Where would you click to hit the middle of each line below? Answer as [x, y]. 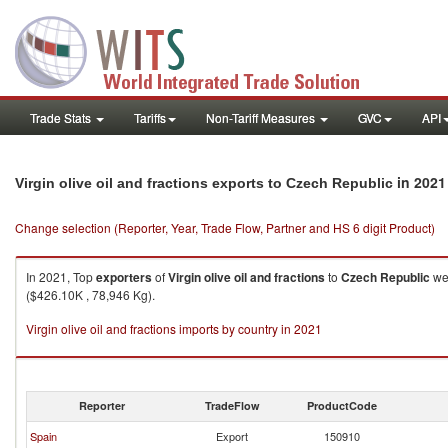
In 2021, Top [61, 276]
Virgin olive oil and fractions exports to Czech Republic [204, 183]
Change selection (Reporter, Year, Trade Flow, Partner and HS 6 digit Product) [225, 227]
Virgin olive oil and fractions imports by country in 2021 [174, 328]
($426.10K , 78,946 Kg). [90, 294]
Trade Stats [62, 117]
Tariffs [150, 117]
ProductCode [342, 405]
